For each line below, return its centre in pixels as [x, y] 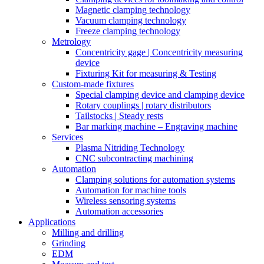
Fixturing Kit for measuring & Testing [146, 73]
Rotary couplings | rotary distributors [143, 105]
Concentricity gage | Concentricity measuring [159, 52]
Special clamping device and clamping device [160, 95]
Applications [52, 222]
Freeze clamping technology [128, 31]
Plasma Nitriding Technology [130, 148]
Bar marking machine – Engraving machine [156, 126]
